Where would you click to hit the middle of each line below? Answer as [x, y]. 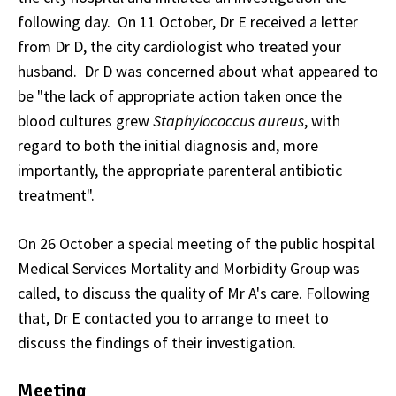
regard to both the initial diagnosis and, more [168, 146]
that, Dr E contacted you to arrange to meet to [173, 318]
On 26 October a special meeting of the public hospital [196, 244]
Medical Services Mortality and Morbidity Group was [189, 269]
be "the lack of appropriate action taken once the [180, 96]
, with [322, 121]
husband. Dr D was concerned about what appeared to [198, 72]
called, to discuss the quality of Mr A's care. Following [194, 293]
